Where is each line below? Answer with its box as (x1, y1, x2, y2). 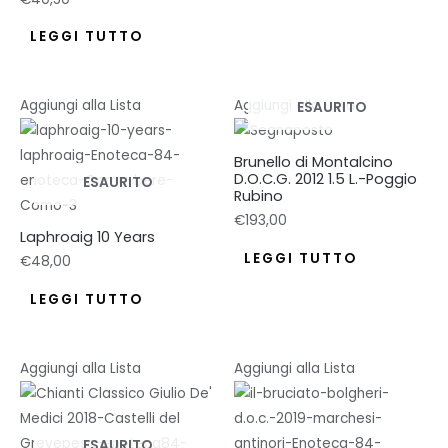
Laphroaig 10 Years (20, 227, 155, 248)
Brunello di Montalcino (234, 152, 393, 173)
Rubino (234, 186, 283, 207)
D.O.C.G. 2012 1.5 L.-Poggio (234, 169, 417, 190)
